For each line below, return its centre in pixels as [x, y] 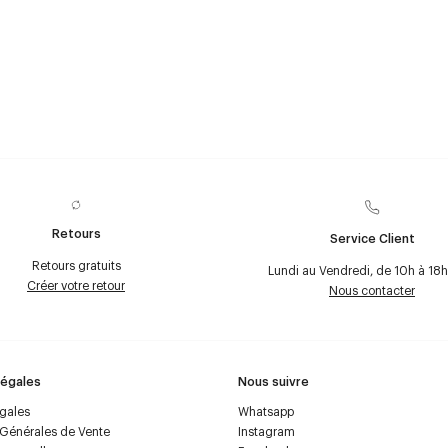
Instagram [266, 431]
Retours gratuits [76, 265]
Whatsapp [266, 411]
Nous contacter [372, 290]
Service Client [372, 238]
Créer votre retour [76, 285]
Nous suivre [273, 381]
